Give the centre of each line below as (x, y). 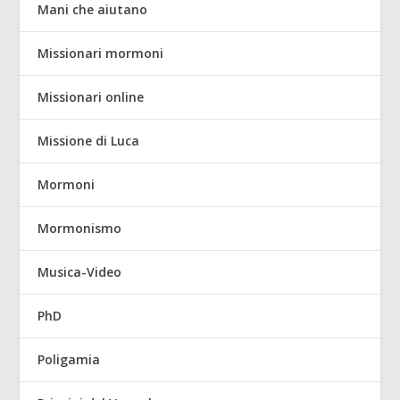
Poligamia (69, 360)
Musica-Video (80, 272)
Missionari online (91, 97)
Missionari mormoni (101, 54)
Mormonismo (80, 229)
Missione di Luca (89, 141)
